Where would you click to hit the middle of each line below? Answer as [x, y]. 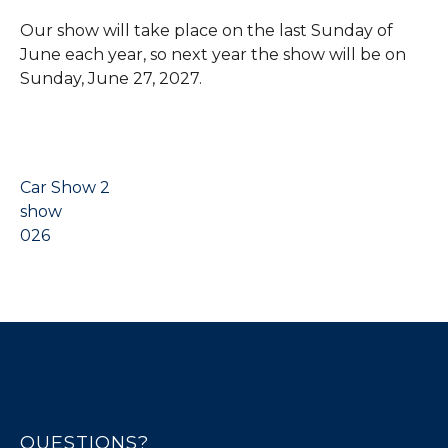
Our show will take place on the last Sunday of [206, 30]
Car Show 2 [65, 187]
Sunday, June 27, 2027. [111, 78]
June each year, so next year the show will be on [213, 54]
